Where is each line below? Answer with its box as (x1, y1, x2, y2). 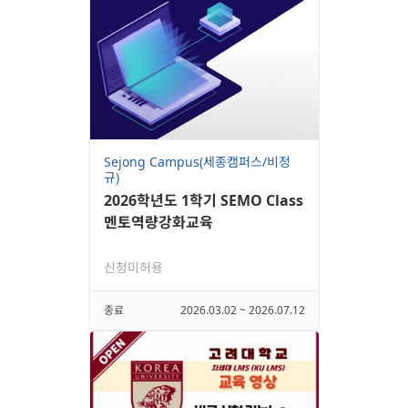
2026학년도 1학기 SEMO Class (103, 189, 303, 210)
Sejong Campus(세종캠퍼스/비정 (103, 152, 291, 170)
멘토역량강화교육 (103, 211, 213, 232)
